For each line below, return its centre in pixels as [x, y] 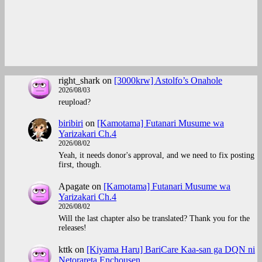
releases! [73, 228]
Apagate [74, 187]
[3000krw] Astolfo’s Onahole [168, 80]
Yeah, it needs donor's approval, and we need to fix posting [156, 156]
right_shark [79, 80]
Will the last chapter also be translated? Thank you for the [154, 219]
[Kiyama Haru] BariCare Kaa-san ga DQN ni [171, 249]
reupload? [75, 102]
